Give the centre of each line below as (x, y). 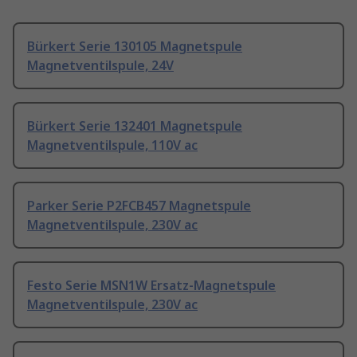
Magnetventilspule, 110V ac (112, 145)
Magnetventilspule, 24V (100, 66)
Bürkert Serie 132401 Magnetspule (135, 126)
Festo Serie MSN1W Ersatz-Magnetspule (151, 286)
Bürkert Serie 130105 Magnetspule (135, 47)
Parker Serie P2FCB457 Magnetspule (139, 206)
